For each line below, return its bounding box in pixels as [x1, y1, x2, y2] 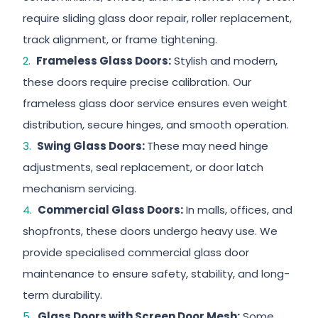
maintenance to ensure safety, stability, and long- [23, 266, 290, 281]
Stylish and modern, [170, 53, 278, 68]
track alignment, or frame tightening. [23, 32, 218, 47]
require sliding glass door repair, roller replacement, [23, 11, 292, 26]
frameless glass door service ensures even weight [23, 96, 288, 111]
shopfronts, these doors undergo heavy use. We [23, 224, 278, 238]
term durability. [23, 287, 103, 302]
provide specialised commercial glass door [23, 245, 250, 260]
